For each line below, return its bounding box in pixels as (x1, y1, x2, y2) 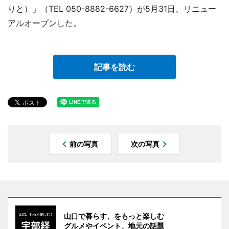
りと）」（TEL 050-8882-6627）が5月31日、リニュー (8, 4, 216, 14)
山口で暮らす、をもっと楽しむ (64, 212, 164, 221)
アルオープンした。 (8, 18, 81, 29)
